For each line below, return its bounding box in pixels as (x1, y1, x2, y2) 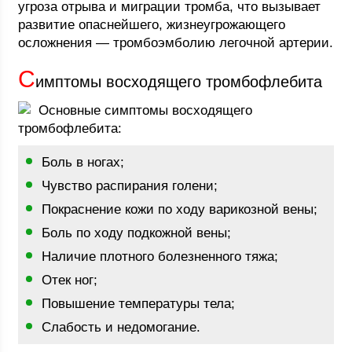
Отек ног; (42, 273, 98, 288)
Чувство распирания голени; (42, 178, 218, 193)
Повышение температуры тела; (42, 296, 236, 311)
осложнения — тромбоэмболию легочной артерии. (18, 35, 334, 50)
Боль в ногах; (42, 155, 125, 170)
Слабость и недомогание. (42, 320, 201, 335)
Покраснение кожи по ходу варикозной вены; (42, 202, 318, 217)
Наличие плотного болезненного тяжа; (42, 249, 279, 264)
